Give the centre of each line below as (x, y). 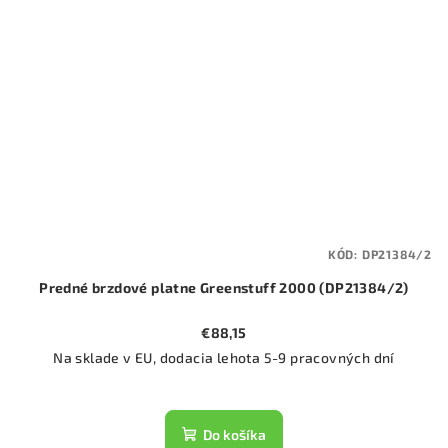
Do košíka (234, 435)
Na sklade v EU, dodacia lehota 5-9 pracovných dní (224, 358)
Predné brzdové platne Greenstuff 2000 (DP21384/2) (224, 288)
